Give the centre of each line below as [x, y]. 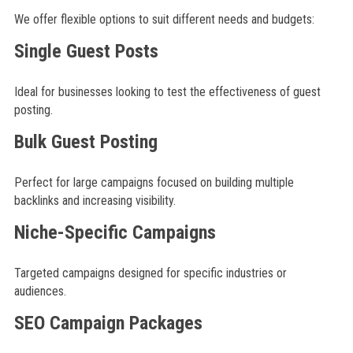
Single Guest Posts [86, 51]
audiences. [40, 291]
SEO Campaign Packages [108, 323]
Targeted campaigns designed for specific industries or [150, 273]
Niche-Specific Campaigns [115, 232]
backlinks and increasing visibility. [95, 201]
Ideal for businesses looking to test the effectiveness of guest [167, 92]
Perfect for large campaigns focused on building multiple [154, 182]
